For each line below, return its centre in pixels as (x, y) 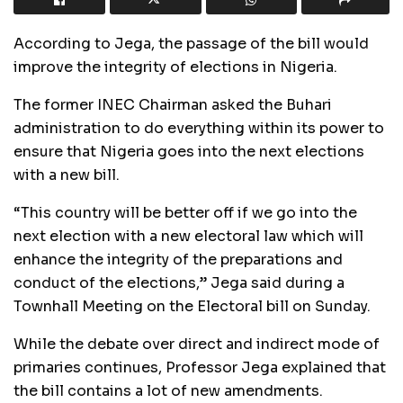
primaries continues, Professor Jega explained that (200, 367)
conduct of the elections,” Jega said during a (179, 282)
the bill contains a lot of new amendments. (168, 390)
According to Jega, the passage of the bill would (191, 43)
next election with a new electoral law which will (188, 236)
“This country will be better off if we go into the (185, 212)
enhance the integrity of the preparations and (178, 259)
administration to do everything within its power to (199, 128)
